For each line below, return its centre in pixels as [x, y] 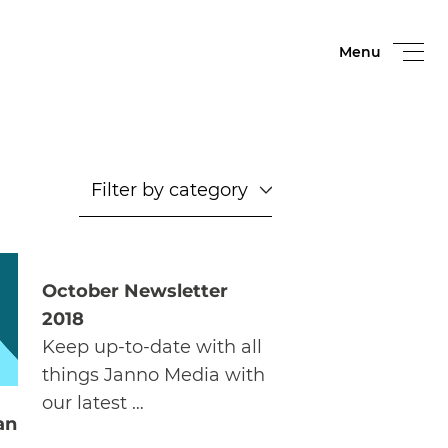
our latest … [93, 403]
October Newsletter [135, 291]
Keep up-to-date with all [152, 347]
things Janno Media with [153, 375]
